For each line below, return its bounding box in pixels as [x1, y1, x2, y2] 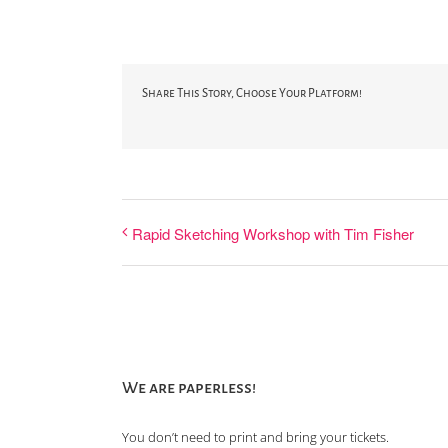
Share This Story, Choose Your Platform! [142, 86, 362, 100]
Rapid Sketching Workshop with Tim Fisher [132, 222, 414, 244]
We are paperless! [122, 378, 256, 397]
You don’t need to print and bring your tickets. [122, 427, 389, 446]
